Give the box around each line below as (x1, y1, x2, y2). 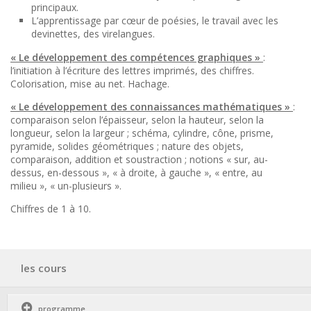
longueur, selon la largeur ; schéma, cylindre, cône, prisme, (10, 126, 274, 140)
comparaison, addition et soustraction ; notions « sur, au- (10, 153, 268, 166)
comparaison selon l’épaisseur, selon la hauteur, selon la (10, 113, 264, 126)
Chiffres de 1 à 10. (10, 202, 91, 215)
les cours (21, 261, 67, 275)
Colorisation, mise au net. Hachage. (10, 77, 169, 90)
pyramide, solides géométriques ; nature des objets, (10, 140, 244, 153)
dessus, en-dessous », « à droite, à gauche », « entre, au (10, 166, 262, 179)
